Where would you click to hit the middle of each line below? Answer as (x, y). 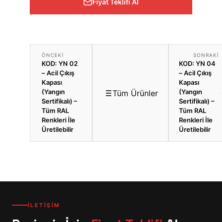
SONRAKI (206, 55)
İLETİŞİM (44, 205)
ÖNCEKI (53, 55)
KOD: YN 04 (197, 64)
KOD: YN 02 (60, 64)
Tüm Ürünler (135, 93)
